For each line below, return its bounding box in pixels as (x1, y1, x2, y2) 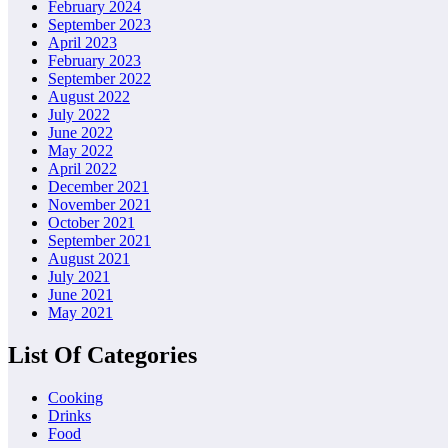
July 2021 (48, 268, 110, 286)
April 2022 (48, 160, 117, 178)
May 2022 (48, 142, 113, 160)
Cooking (48, 389, 103, 407)
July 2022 (48, 106, 110, 124)
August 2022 (48, 88, 130, 106)
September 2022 (48, 70, 151, 88)
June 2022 (48, 124, 113, 142)
